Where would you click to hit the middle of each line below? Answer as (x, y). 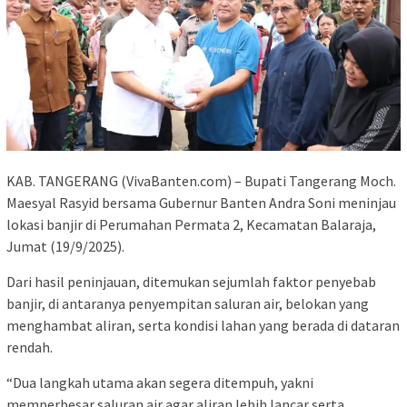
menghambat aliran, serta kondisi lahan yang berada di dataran (203, 326)
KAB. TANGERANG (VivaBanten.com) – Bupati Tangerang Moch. (201, 181)
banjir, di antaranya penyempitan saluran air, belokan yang (188, 304)
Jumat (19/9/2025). (65, 247)
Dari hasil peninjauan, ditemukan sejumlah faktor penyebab (191, 282)
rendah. (30, 347)
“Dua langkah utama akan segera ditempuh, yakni (160, 383)
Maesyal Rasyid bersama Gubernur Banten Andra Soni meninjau (201, 203)
